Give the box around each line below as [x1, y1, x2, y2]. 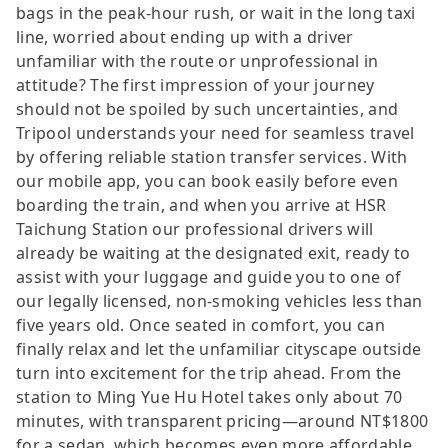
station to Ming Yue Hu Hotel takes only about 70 [16, 385, 403, 408]
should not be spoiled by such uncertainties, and [16, 97, 399, 120]
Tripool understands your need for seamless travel [16, 121, 415, 144]
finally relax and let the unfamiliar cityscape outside [16, 337, 422, 360]
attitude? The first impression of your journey [16, 73, 375, 96]
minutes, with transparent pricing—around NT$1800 [16, 409, 429, 432]
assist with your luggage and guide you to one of [16, 265, 402, 288]
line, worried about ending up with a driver [16, 25, 354, 48]
